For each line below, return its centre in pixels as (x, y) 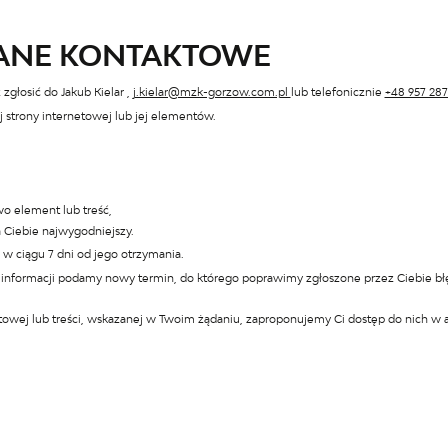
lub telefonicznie (337, 91)
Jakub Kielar (93, 91)
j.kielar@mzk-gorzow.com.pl (211, 91)
